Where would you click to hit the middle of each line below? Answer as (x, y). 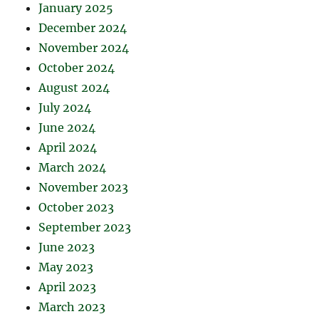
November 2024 (84, 48)
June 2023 (67, 247)
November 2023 (84, 188)
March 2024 (73, 168)
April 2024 (68, 148)
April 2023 (68, 287)
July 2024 (65, 108)
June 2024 (67, 128)
